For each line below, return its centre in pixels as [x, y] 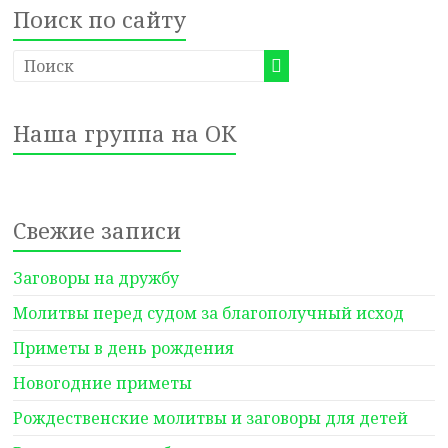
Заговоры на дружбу [96, 278]
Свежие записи [97, 230]
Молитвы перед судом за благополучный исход [209, 313]
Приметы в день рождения [124, 348]
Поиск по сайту [100, 19]
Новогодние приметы [103, 383]
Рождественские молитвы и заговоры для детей [211, 418]
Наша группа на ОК [125, 133]
